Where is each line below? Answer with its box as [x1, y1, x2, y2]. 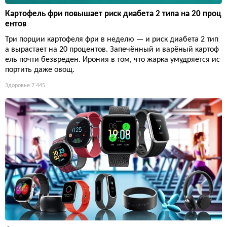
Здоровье [5, 83, 30, 89]
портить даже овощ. [5, 66, 74, 74]
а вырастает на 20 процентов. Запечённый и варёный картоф [5, 46, 219, 54]
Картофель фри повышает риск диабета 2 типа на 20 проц [5, 10, 221, 19]
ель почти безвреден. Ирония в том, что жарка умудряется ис [5, 56, 220, 64]
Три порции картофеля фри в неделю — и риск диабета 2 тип [5, 35, 218, 44]
